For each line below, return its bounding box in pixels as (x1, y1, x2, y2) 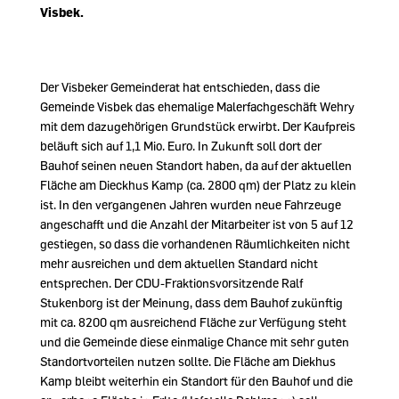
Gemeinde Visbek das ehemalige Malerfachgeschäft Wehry (40, 99, 354, 114)
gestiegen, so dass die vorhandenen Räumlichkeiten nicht (40, 236, 350, 251)
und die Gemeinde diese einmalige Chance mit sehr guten (40, 334, 349, 349)
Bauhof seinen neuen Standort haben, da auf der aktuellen (40, 158, 352, 173)
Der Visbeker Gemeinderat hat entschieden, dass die (40, 79, 320, 94)
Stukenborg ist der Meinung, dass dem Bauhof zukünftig (40, 295, 343, 310)
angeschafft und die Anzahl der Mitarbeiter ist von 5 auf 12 (40, 216, 354, 232)
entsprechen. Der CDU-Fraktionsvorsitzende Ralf (40, 275, 303, 290)
